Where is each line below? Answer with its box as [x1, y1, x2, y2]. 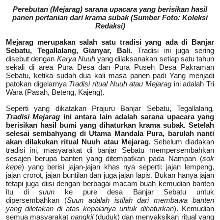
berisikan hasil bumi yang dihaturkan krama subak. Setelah [6, 120, 214, 129]
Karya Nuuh [56, 54, 95, 63]
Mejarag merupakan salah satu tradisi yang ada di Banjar [6, 37, 214, 46]
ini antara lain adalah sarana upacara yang [60, 112, 214, 121]
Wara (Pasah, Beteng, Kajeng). [6, 87, 105, 96]
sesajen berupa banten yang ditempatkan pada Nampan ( [6, 154, 202, 163]
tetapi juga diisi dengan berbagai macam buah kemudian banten [6, 179, 214, 188]
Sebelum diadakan [153, 137, 215, 146]
